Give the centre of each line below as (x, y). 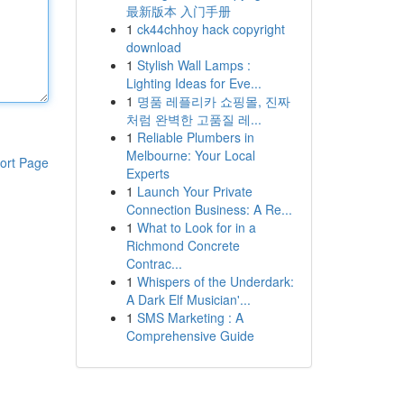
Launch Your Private (194, 191)
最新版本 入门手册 (178, 11)
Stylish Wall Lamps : (193, 65)
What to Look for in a (196, 227)
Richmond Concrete (183, 245)
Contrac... (154, 263)
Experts (147, 173)
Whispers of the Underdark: (215, 281)
